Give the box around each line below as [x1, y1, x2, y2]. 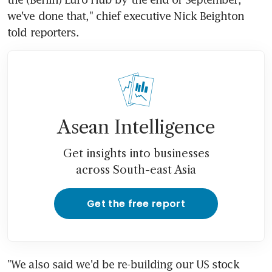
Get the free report [86, 196, 186, 211]
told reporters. [7, 25, 80, 39]
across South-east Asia [76, 163, 196, 177]
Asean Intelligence [57, 115, 215, 138]
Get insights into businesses [63, 146, 209, 160]
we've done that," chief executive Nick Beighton [7, 8, 244, 22]
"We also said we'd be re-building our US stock [7, 257, 239, 271]
